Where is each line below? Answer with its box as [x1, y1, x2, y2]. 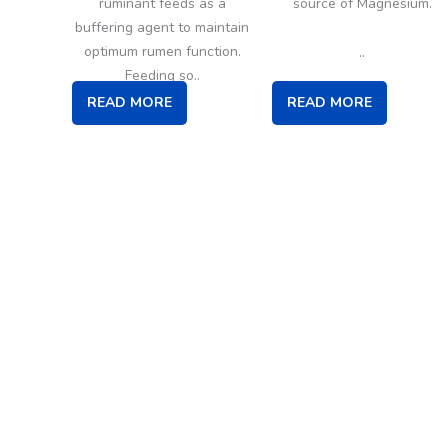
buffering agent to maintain [75, 17, 249, 37]
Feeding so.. [124, 65, 200, 85]
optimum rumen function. [83, 41, 241, 61]
